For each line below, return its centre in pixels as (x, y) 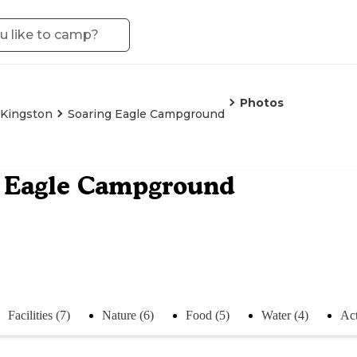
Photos (262, 103)
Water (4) (285, 315)
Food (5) (208, 315)
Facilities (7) (39, 315)
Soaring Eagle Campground (146, 114)
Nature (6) (128, 315)
